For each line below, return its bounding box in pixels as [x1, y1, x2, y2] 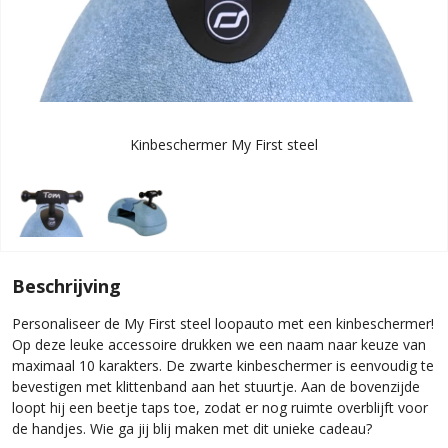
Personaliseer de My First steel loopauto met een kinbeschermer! [12, 313, 434, 333]
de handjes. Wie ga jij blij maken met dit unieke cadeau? [12, 418, 372, 438]
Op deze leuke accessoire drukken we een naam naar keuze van [12, 334, 426, 354]
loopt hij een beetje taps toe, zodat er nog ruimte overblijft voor [12, 397, 428, 417]
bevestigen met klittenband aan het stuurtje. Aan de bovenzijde [12, 376, 420, 396]
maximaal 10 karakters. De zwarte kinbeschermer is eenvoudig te [12, 355, 434, 375]
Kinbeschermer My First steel [130, 134, 318, 154]
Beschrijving [12, 273, 121, 298]
